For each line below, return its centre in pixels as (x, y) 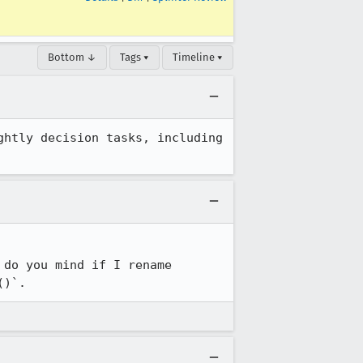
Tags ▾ (135, 57)
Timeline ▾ (198, 57)
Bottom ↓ (72, 57)
